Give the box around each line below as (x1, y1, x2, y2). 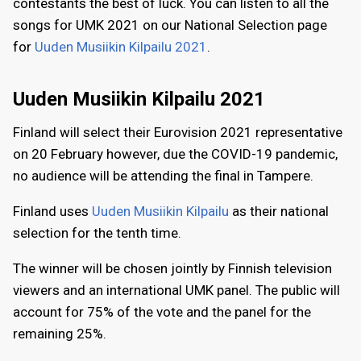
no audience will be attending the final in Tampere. (13, 168, 313, 185)
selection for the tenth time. (13, 225, 181, 242)
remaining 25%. (13, 326, 106, 342)
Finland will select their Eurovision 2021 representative (13, 124, 342, 141)
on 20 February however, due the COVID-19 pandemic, (13, 146, 338, 163)
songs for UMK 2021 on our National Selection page (13, 17, 327, 34)
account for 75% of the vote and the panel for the (13, 304, 311, 321)
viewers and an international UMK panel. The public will (13, 282, 340, 299)
